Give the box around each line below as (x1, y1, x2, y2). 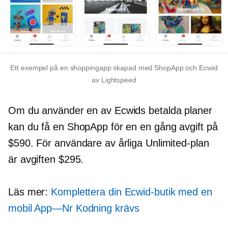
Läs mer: (8, 186, 51, 198)
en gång (140, 121, 177, 133)
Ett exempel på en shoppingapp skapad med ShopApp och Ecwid (10, 64, 218, 72)
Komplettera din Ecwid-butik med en (51, 186, 212, 198)
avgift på (176, 121, 218, 133)
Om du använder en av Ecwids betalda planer (8, 105, 212, 117)
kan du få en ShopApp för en (8, 121, 140, 133)
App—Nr (34, 203, 73, 214)
